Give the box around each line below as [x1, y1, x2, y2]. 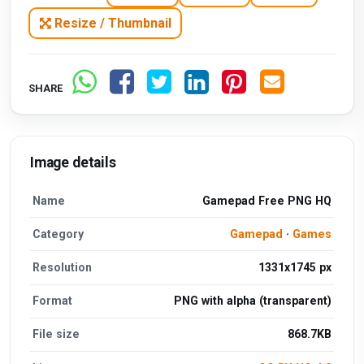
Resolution [32, 261, 93, 275]
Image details [30, 154, 116, 171]
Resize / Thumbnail [50, 15, 171, 31]
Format [32, 294, 73, 308]
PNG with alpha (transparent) [173, 294, 331, 308]
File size [32, 327, 80, 341]
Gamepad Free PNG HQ [201, 193, 331, 207]
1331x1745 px [258, 261, 331, 275]
